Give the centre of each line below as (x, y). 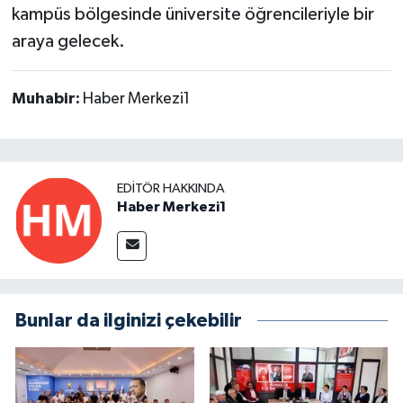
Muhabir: (47, 99)
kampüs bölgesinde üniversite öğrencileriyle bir (193, 15)
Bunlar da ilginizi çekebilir (129, 320)
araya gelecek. (68, 42)
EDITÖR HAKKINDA (171, 189)
